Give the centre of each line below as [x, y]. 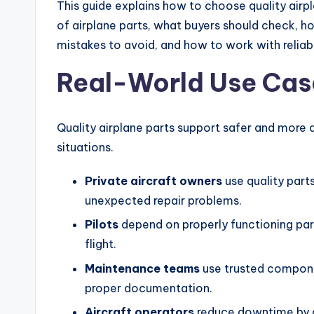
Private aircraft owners [153, 181]
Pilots [102, 225]
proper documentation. [149, 288]
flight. [101, 244]
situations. [85, 148]
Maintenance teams [142, 268]
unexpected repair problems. [163, 201]
